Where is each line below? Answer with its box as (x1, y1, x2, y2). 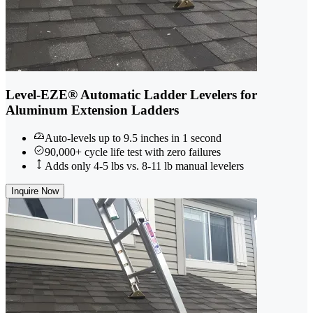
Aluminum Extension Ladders (6, 102, 179, 117)
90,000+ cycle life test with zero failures (45, 146, 221, 159)
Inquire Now (11, 186, 59, 197)
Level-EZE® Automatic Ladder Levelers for (6, 87, 257, 102)
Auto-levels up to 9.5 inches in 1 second (45, 132, 221, 145)
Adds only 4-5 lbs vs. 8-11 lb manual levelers (45, 160, 244, 173)
